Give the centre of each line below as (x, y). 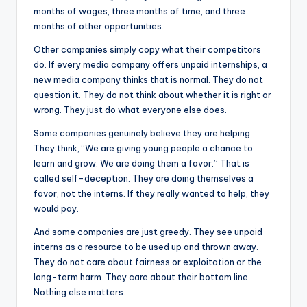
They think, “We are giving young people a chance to (143, 148)
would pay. (56, 208)
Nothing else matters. (79, 292)
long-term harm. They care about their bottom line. (142, 277)
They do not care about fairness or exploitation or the (148, 262)
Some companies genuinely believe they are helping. (143, 133)
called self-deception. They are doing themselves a (144, 178)
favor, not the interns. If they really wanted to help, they (151, 193)
